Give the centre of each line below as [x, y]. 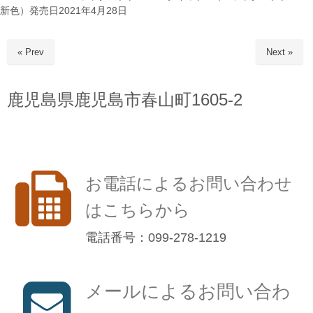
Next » [279, 52]
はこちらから [138, 210]
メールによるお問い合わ [188, 291]
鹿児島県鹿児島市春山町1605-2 [125, 99]
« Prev [31, 52]
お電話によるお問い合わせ [189, 184]
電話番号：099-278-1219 [156, 237]
